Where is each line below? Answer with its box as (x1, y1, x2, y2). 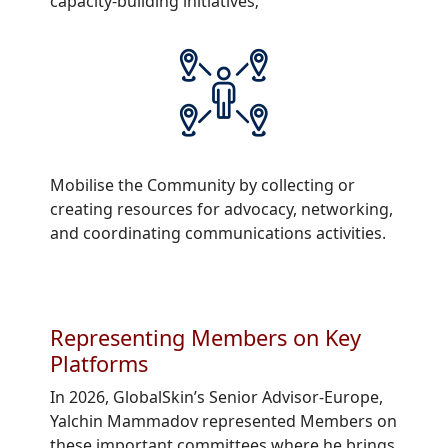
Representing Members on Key (50, 323, 361, 353)
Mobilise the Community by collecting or (50, 174, 355, 197)
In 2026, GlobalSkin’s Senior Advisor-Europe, (50, 386, 383, 409)
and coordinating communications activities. (50, 222, 386, 245)
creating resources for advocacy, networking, (50, 198, 393, 221)
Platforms (50, 349, 148, 379)
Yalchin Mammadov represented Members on (50, 410, 397, 433)
